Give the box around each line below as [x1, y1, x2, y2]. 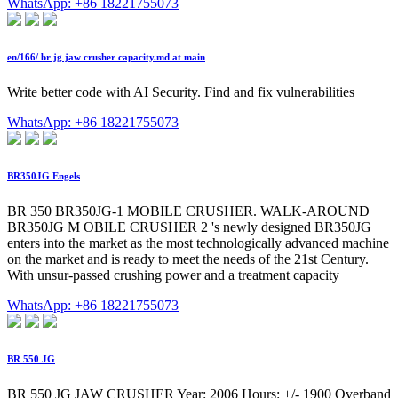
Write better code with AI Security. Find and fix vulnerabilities [7, 84, 354, 100]
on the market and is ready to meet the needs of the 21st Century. [7, 251, 369, 267]
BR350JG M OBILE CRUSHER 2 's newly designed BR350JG [7, 219, 371, 235]
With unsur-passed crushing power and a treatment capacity [7, 267, 339, 283]
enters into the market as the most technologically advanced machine [7, 235, 389, 251]
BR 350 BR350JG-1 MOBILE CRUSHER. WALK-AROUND [7, 203, 370, 219]
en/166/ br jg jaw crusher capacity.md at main [7, 52, 205, 63]
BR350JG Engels [7, 171, 80, 182]
